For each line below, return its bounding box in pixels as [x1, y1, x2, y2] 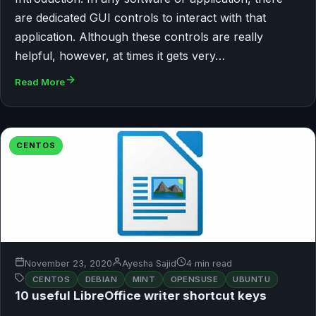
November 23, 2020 [25, 258, 112, 269]
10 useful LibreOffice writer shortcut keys [15, 288, 267, 303]
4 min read [186, 258, 232, 269]
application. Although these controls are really [15, 30, 263, 44]
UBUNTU [233, 274, 271, 284]
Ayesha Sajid [122, 258, 176, 269]
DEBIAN [85, 274, 118, 284]
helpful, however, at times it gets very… [15, 49, 225, 63]
